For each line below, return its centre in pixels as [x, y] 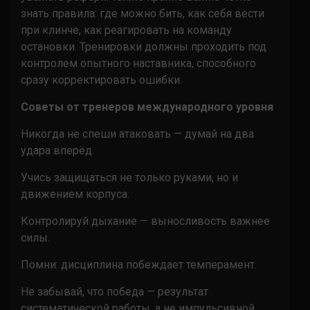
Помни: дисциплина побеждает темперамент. [139, 264]
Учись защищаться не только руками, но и [129, 177]
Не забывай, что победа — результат [115, 291]
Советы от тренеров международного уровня [147, 107]
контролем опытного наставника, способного [138, 63]
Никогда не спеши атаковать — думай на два [137, 134]
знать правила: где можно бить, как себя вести [143, 13]
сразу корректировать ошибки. [101, 80]
